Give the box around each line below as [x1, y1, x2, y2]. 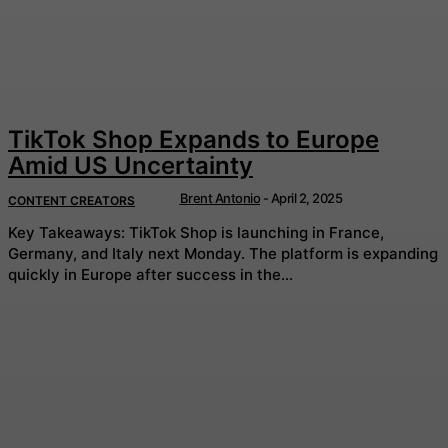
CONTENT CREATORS [8, 193, 135, 209]
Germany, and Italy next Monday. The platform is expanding [8, 243, 249, 263]
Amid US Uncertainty [8, 151, 253, 181]
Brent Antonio [179, 190, 260, 207]
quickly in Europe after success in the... [8, 264, 293, 284]
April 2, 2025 [270, 190, 342, 207]
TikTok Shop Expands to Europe [8, 125, 379, 155]
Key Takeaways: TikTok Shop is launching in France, [8, 222, 129, 242]
